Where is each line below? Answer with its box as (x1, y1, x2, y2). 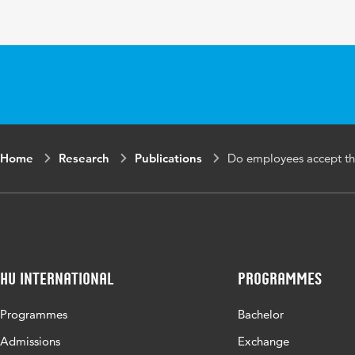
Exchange (238, 334, 289, 349)
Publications (135, 151, 202, 166)
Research (59, 151, 109, 166)
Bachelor (238, 307, 284, 322)
